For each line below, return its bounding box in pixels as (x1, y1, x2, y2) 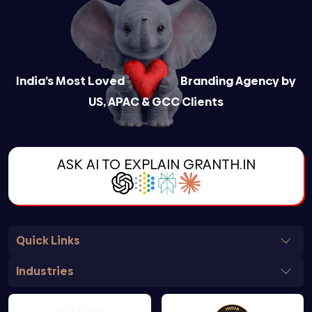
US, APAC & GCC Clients (88, 93, 224, 110)
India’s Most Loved (16, 72, 125, 89)
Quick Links (16, 232, 80, 249)
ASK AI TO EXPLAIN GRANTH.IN (56, 155, 256, 174)
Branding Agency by (180, 72, 296, 89)
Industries (16, 263, 74, 279)
